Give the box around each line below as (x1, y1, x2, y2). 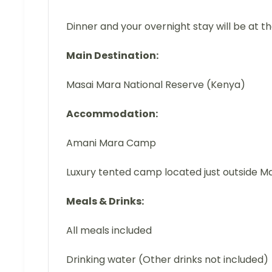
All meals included (66, 223, 152, 237)
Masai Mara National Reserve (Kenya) (66, 78, 245, 92)
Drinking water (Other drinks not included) (66, 253, 268, 267)
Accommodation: (66, 107, 158, 121)
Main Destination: (66, 49, 158, 63)
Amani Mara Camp (66, 136, 156, 150)
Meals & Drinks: (66, 194, 144, 208)
